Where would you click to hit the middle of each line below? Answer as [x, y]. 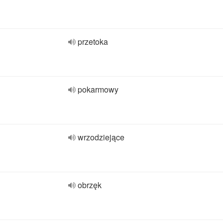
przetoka [93, 42]
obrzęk [90, 185]
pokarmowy [98, 89]
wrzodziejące [101, 137]
